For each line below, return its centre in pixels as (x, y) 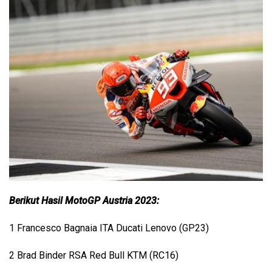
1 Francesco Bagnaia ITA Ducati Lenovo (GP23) (109, 228)
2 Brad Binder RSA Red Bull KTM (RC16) (94, 256)
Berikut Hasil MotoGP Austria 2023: (84, 201)
